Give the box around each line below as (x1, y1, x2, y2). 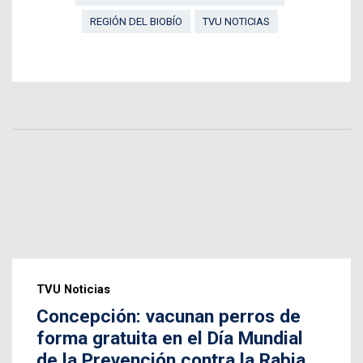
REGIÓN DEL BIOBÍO (89, 15, 182, 28)
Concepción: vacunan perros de (36, 305, 301, 328)
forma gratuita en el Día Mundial (36, 327, 303, 350)
